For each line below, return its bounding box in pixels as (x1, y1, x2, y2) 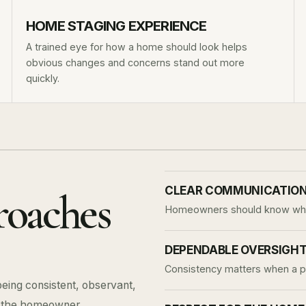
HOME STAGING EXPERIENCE (26, 18, 207, 34)
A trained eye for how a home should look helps (26, 41, 247, 53)
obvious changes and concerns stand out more (26, 57, 245, 68)
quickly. (26, 72, 59, 84)
